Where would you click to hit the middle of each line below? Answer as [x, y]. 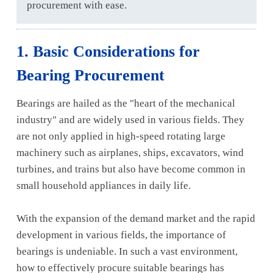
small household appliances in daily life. [103, 185]
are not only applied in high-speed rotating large [121, 136]
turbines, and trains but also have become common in [131, 169]
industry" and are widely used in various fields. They [130, 119]
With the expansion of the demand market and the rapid [136, 218]
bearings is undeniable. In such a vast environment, [127, 251]
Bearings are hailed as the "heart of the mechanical [126, 103]
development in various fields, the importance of [121, 235]
